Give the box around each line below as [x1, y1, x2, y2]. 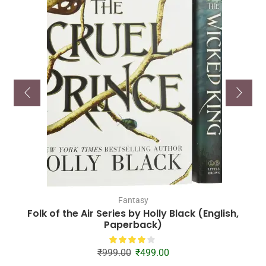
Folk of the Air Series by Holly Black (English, [27, 207, 239, 221]
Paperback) [104, 218, 162, 232]
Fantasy [118, 195, 148, 205]
